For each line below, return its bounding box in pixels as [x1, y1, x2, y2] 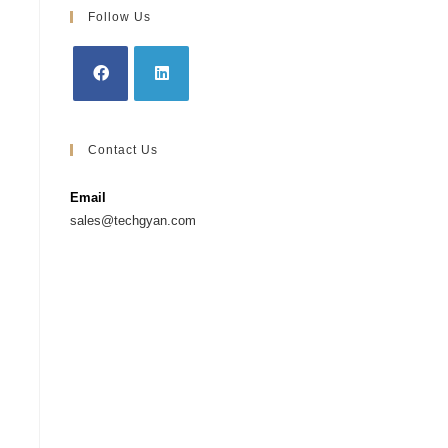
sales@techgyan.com [70, 213, 196, 228]
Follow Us [88, 10, 151, 24]
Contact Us [88, 143, 158, 157]
